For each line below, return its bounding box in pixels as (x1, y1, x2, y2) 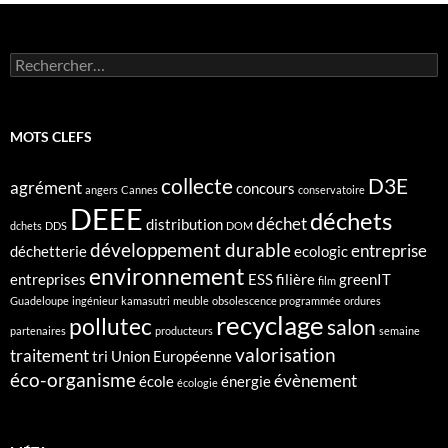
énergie (221, 373, 271, 391)
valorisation (235, 343, 336, 367)
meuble (173, 294, 209, 308)
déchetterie (10, 243, 87, 261)
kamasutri (121, 294, 170, 308)
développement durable (90, 238, 291, 262)
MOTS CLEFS (10, 128, 92, 146)
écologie (177, 376, 218, 390)
